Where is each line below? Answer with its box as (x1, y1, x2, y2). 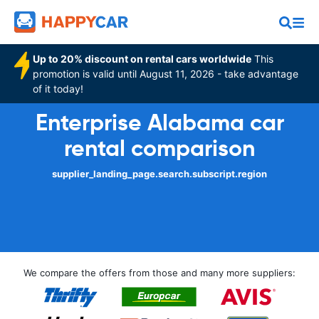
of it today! (33, 83, 84, 95)
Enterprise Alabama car (35, 108, 284, 137)
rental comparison (64, 134, 255, 162)
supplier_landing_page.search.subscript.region (52, 168, 267, 179)
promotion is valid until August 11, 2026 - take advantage (33, 68, 299, 80)
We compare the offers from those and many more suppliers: (23, 267, 296, 278)
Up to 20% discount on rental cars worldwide (33, 53, 252, 65)
